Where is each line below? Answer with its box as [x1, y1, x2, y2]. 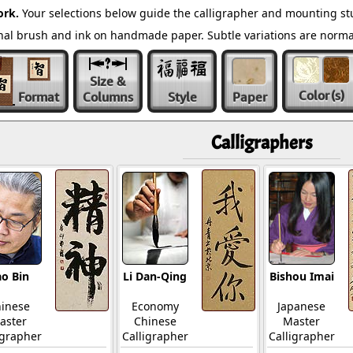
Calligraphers [210, 131, 312, 154]
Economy [131, 299, 179, 314]
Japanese [277, 299, 325, 314]
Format [18, 89, 59, 105]
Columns [83, 89, 133, 105]
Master [283, 314, 320, 329]
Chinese [133, 314, 176, 329]
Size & [90, 73, 126, 89]
